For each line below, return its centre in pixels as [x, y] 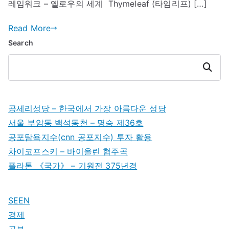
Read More [30, 28]
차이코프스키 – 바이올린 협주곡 [68, 151]
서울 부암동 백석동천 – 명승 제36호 [76, 123]
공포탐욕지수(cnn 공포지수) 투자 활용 [80, 137]
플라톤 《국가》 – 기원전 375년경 [73, 166]
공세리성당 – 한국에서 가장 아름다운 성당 [87, 108]
